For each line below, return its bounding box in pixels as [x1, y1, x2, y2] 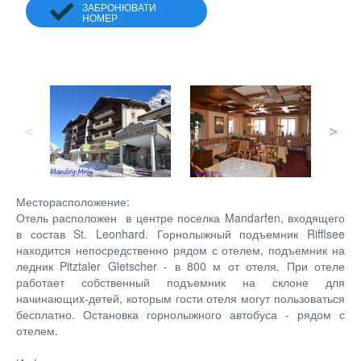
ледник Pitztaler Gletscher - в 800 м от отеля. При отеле [16, 257, 345, 274]
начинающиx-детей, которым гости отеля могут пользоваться [16, 289, 345, 306]
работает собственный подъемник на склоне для [16, 273, 345, 290]
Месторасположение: [16, 193, 130, 210]
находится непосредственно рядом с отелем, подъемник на [16, 241, 345, 258]
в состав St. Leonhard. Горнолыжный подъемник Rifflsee [16, 225, 345, 242]
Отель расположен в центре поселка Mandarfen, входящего [16, 209, 345, 226]
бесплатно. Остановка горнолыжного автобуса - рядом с [16, 305, 345, 322]
